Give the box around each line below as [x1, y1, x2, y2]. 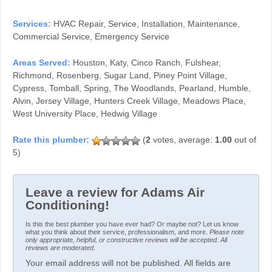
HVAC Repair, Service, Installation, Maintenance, [53, 18, 240, 29]
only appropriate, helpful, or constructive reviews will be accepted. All [25, 236, 227, 244]
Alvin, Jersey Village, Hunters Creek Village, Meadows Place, [13, 95, 246, 106]
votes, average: [151, 135, 215, 145]
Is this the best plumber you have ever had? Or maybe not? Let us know [25, 220, 239, 228]
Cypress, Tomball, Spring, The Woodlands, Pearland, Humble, [13, 83, 251, 93]
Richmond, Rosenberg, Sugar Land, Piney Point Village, [13, 70, 227, 80]
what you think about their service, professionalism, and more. [25, 228, 209, 236]
